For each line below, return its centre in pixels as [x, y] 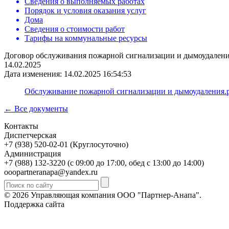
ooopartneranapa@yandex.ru [51, 172]
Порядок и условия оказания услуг [85, 10]
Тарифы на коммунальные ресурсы [86, 38]
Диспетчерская [30, 135]
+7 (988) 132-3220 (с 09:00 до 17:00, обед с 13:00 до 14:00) [104, 163]
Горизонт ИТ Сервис [103, 204]
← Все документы [36, 109]
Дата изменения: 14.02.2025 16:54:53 [68, 74]
